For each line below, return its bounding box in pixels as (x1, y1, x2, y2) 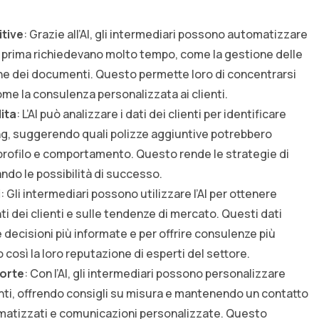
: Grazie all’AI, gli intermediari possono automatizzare (23, 26, 308, 43)
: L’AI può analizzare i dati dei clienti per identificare (16, 106, 286, 122)
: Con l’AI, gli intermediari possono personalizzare (24, 266, 286, 282)
